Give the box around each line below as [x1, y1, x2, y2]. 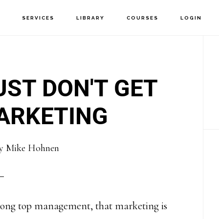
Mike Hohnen [5, 142, 59, 154]
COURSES [127, 15, 159, 21]
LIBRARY [76, 15, 105, 21]
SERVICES [22, 15, 55, 21]
